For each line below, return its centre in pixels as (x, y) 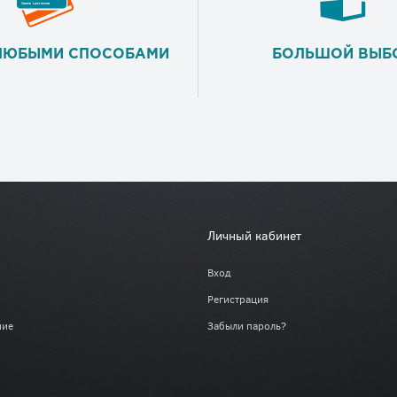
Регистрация (238, 299)
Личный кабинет (254, 236)
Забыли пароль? (247, 326)
